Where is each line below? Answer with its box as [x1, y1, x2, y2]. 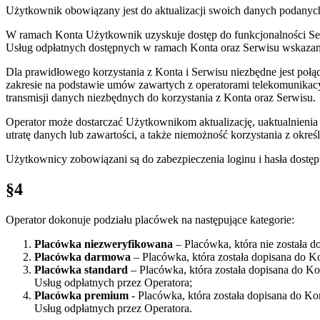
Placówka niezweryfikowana [34, 238, 173, 251]
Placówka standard [34, 264, 128, 276]
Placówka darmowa [34, 251, 131, 264]
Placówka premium [34, 289, 129, 302]
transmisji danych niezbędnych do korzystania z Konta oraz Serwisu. [6, 91, 316, 104]
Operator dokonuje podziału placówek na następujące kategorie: [6, 214, 294, 226]
